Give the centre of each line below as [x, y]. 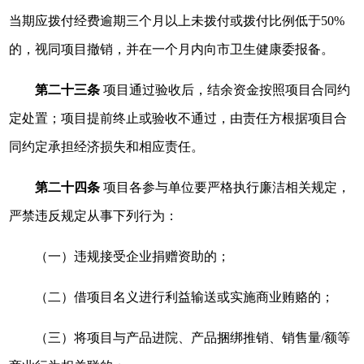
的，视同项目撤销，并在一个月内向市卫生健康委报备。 [172, 49]
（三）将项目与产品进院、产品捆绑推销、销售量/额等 [193, 338]
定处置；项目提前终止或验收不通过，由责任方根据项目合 [178, 118]
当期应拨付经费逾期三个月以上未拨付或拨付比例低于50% [177, 21]
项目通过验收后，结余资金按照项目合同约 [225, 90]
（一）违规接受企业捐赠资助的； [133, 256]
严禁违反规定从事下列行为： [94, 216]
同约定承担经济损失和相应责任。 [107, 147]
